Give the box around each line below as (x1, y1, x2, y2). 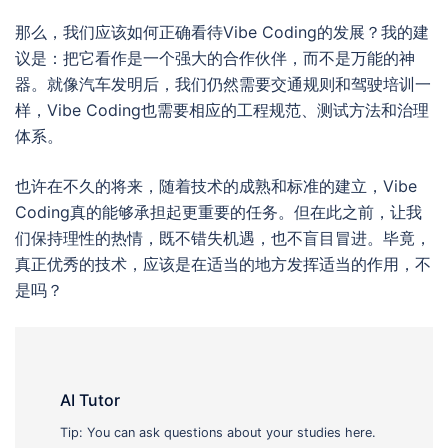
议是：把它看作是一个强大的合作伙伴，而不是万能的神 (15, 48, 415, 68)
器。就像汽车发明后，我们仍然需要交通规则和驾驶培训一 (15, 74, 431, 94)
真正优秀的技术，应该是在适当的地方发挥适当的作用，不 (15, 254, 431, 274)
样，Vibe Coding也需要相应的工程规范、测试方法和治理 (15, 100, 429, 120)
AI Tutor (60, 390, 120, 411)
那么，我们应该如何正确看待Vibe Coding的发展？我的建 (15, 22, 429, 42)
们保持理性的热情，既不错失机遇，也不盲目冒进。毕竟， (15, 228, 431, 248)
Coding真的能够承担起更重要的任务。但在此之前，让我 (15, 202, 422, 222)
